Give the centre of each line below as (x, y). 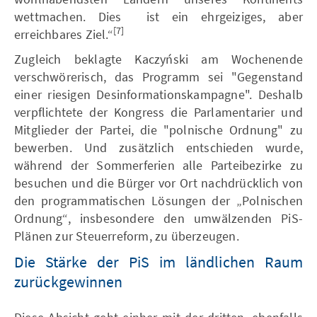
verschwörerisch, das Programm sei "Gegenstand (158, 76)
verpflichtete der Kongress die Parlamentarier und (158, 112)
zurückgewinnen (69, 281)
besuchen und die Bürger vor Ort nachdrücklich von (158, 183)
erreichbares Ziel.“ (64, 34)
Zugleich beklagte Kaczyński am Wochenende (158, 59)
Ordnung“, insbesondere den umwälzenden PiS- (158, 218)
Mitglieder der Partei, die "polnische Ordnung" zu (158, 129)
